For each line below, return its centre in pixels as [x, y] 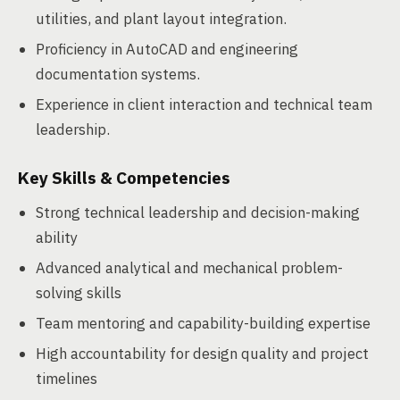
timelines [67, 379]
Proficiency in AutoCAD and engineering [167, 49]
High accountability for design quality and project [202, 354]
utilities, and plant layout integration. [161, 19]
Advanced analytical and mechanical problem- [189, 268]
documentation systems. [118, 74]
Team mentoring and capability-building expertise [203, 323]
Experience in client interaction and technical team [204, 104]
